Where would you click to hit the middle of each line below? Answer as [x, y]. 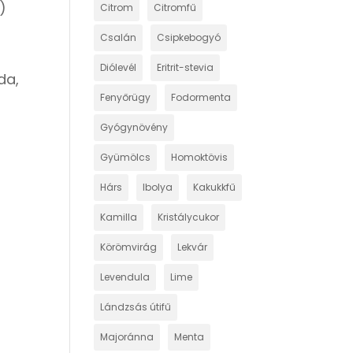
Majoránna [127, 337]
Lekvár [193, 247]
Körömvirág [129, 247]
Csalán [119, 37]
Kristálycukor [189, 217]
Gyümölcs [126, 157]
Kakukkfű [215, 187]
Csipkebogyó [189, 37]
